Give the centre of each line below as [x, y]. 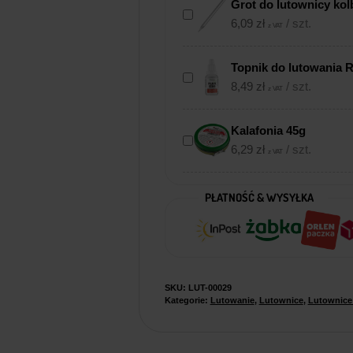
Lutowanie [232, 301]
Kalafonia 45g [269, 131]
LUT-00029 [210, 288]
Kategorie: [187, 301]
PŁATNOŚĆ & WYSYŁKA [259, 197]
